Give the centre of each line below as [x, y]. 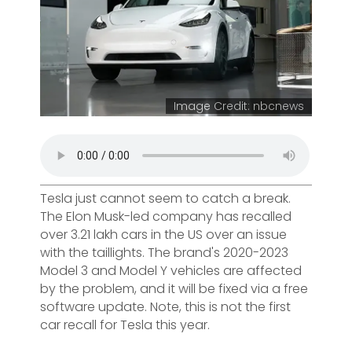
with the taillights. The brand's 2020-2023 [164, 252]
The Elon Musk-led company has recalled [166, 216]
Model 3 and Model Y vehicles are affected [171, 270]
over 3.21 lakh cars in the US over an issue [163, 234]
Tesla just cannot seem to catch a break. [165, 198]
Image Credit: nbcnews [239, 106]
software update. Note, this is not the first [165, 306]
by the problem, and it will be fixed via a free [174, 288]
